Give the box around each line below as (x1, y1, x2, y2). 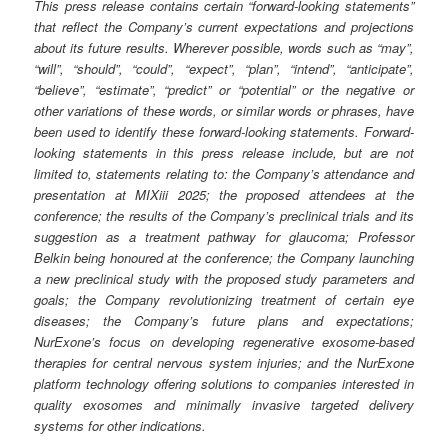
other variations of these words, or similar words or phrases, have (34, 100, 414, 120)
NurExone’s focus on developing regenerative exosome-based (34, 331, 414, 351)
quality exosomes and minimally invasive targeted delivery (34, 394, 414, 414)
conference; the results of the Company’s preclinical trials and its (34, 205, 414, 225)
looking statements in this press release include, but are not (34, 142, 414, 162)
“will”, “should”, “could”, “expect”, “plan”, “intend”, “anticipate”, (34, 58, 414, 78)
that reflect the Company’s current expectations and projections (34, 16, 414, 36)
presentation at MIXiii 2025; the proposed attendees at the (34, 184, 414, 204)
